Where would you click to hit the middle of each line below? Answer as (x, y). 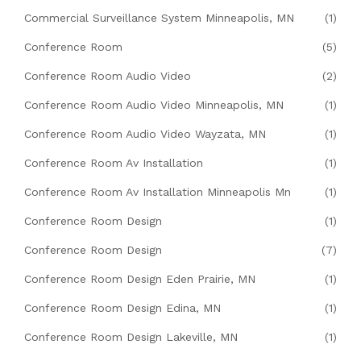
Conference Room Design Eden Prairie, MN (140, 279)
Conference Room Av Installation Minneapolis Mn (158, 192)
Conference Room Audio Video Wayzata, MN (145, 134)
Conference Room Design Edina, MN (122, 308)
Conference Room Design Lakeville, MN (131, 337)
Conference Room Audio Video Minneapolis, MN (154, 105)
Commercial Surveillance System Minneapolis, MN (159, 18)
